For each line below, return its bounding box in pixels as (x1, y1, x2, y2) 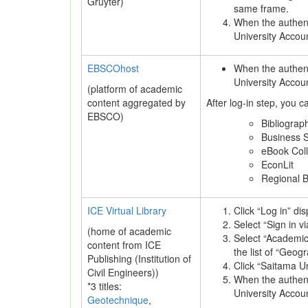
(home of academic (87, 224, 171, 238)
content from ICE (87, 238, 161, 252)
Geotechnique (87, 293, 148, 307)
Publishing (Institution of (87, 252, 191, 265)
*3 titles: (87, 279, 122, 293)
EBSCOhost (87, 61, 139, 75)
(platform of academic (87, 82, 182, 96)
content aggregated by (87, 96, 186, 109)
